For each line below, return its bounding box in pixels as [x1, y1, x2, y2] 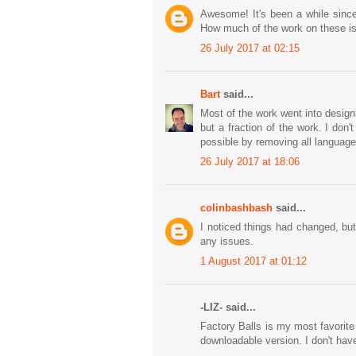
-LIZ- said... [200, 300, 256, 313]
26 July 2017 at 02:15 [200, 41, 300, 54]
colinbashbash [200, 201, 273, 214]
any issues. [200, 235, 253, 248]
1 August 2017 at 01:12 [200, 254, 307, 267]
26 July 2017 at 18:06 [200, 155, 300, 168]
